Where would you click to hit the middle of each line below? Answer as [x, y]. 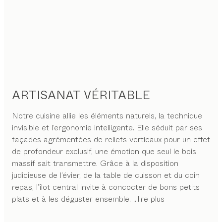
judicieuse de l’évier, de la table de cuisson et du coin [106, 175]
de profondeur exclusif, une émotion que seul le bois [104, 151]
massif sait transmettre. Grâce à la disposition [95, 163]
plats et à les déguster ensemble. [71, 199]
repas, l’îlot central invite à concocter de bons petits [106, 187]
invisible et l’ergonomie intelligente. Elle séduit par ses [107, 127]
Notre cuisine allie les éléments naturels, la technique [107, 115]
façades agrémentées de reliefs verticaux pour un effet [111, 139]
